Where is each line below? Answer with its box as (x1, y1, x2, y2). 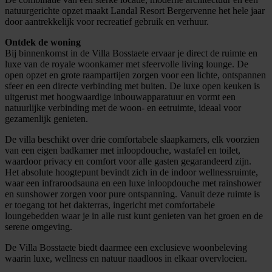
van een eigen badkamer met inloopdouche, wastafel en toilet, (5, 144, 240, 155)
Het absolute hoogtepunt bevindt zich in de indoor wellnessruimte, (5, 166, 258, 177)
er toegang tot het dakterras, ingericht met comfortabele (5, 199, 215, 210)
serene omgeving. (5, 221, 72, 232)
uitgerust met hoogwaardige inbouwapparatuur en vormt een (5, 91, 236, 102)
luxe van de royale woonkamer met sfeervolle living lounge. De (5, 58, 248, 69)
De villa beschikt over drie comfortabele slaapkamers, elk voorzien (5, 134, 259, 144)
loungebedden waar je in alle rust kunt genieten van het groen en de (5, 210, 263, 221)
